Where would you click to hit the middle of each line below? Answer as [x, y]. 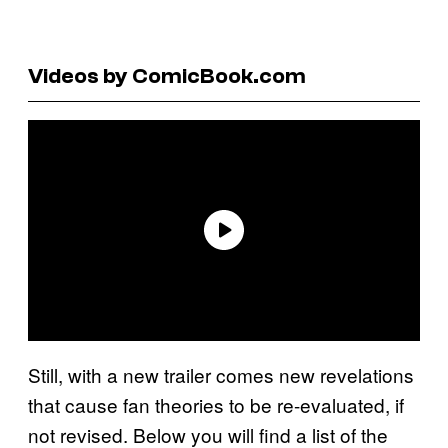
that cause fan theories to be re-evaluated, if [216, 404]
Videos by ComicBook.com [167, 75]
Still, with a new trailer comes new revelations [221, 374]
